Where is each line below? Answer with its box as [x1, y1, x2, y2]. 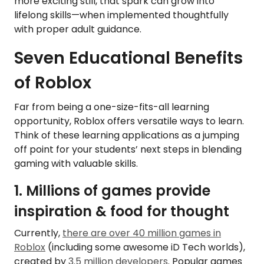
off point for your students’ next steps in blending [14, 143, 242, 157]
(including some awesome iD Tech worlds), [45, 240, 245, 255]
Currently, [14, 226, 62, 240]
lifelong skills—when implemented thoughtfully [14, 8, 229, 22]
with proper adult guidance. [14, 22, 141, 37]
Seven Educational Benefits [14, 47, 243, 70]
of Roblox [14, 71, 91, 95]
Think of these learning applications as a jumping [14, 128, 239, 143]
